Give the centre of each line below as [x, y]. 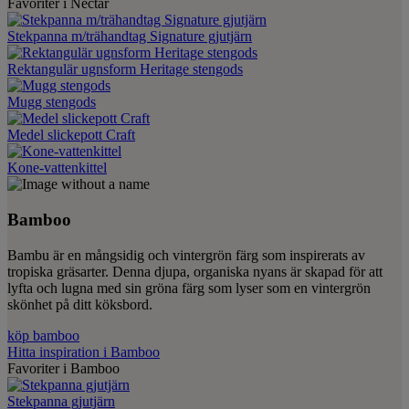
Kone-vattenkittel [57, 168]
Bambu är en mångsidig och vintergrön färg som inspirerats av [186, 255]
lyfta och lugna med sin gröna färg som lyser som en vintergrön [189, 288]
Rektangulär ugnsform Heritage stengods [125, 69]
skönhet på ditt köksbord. [80, 304]
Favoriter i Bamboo [63, 368]
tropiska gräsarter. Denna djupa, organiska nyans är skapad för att [195, 271]
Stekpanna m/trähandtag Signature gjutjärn [130, 37]
